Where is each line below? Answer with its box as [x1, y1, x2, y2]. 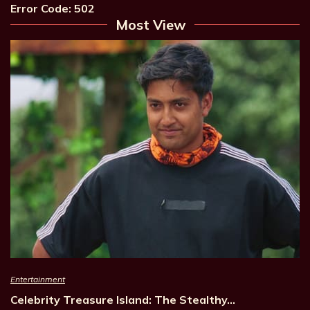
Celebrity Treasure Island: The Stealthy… [10, 292, 235, 307]
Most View [116, 15, 186, 33]
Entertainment [10, 273, 65, 284]
